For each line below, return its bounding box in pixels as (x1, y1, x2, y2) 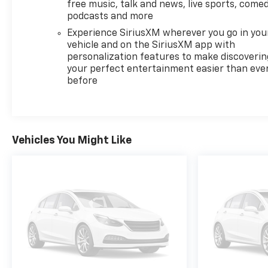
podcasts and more (67, 12, 154, 22)
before (67, 77, 98, 87)
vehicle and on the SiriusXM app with (67, 41, 236, 51)
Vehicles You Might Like (12, 135, 132, 147)
